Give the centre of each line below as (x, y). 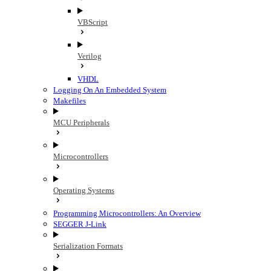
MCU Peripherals (81, 122)
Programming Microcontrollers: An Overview (127, 213)
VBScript (93, 22)
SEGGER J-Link (80, 224)
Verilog (90, 56)
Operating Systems (84, 190)
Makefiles (70, 101)
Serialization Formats (88, 246)
